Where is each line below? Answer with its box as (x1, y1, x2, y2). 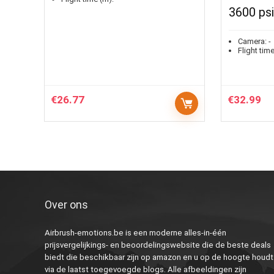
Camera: (237, 37, 267, 46)
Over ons (44, 198, 88, 211)
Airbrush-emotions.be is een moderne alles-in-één (44, 228, 226, 237)
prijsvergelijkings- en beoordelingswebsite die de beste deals (44, 240, 271, 250)
